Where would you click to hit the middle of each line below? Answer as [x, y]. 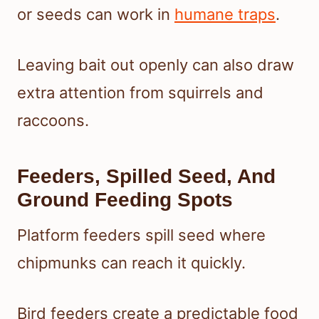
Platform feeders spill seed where [141, 235]
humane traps [225, 14]
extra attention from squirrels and [140, 92]
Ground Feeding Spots [125, 199]
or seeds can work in [96, 14]
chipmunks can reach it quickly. [131, 262]
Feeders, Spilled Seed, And [146, 176]
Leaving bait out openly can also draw [156, 64]
